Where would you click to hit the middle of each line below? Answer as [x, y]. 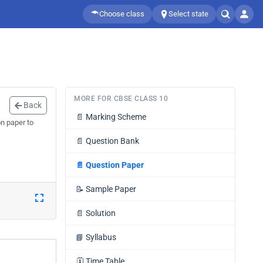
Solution [101, 213]
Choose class [122, 14]
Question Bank [112, 141]
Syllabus [101, 237]
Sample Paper [111, 189]
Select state [188, 14]
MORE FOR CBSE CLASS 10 [121, 99]
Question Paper [115, 165]
